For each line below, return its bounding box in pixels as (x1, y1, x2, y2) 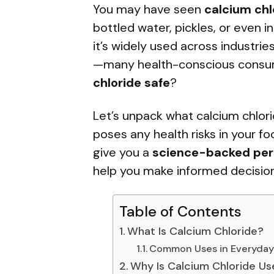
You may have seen (93, 1, 204, 18)
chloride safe (93, 75, 170, 91)
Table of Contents (119, 202, 242, 221)
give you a (93, 144, 152, 161)
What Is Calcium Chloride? (127, 224, 264, 239)
